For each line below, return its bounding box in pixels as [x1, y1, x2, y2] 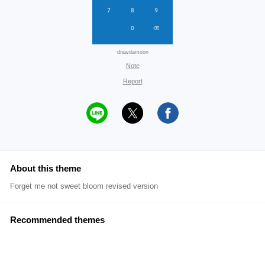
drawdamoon [117, 49, 148, 55]
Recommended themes [10, 215, 105, 225]
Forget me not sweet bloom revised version [10, 182, 158, 190]
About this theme [10, 163, 81, 173]
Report [122, 77, 143, 85]
